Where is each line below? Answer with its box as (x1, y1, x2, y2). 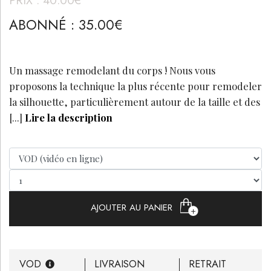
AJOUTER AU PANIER (91, 201, 176, 215)
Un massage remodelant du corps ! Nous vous (9, 63, 215, 77)
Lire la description (25, 110, 113, 124)
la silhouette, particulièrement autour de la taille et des (9, 94, 260, 108)
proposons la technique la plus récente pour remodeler (9, 79, 262, 93)
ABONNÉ (9, 15, 71, 34)
